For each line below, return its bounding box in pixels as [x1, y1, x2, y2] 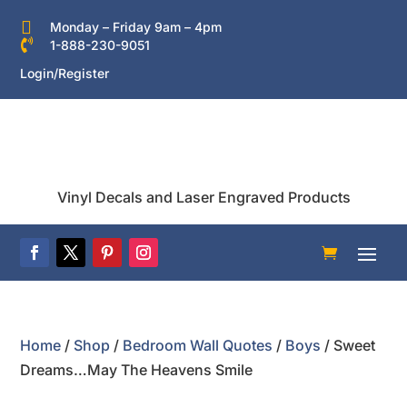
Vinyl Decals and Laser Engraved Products [56, 188, 351, 206]
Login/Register [20, 65, 110, 81]
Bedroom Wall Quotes [123, 336, 273, 354]
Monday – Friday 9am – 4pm [49, 19, 222, 35]
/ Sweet [321, 336, 376, 354]
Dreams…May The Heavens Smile [20, 361, 253, 379]
